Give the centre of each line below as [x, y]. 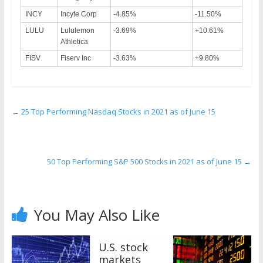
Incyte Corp [78, 14]
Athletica [74, 41]
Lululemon [77, 30]
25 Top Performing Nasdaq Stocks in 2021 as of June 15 [117, 111]
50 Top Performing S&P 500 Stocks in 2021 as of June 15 [146, 161]
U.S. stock [123, 247]
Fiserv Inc [75, 58]
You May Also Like [97, 215]
